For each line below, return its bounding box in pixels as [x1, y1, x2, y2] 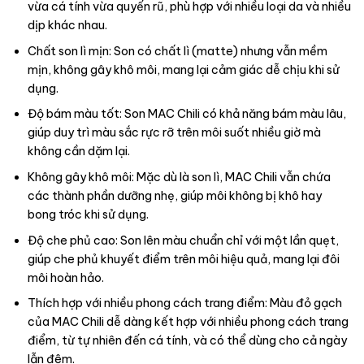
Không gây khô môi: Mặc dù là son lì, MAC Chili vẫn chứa [27, 169, 331, 184]
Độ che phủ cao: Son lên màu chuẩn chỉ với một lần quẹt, [27, 232, 339, 248]
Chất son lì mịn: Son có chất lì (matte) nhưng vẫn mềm [27, 43, 327, 58]
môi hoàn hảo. [27, 270, 104, 285]
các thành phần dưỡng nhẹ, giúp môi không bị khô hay [27, 188, 322, 203]
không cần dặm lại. [27, 144, 130, 159]
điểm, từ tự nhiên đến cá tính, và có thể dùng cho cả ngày [27, 333, 347, 349]
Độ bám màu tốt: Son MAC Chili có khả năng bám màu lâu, [27, 106, 346, 122]
